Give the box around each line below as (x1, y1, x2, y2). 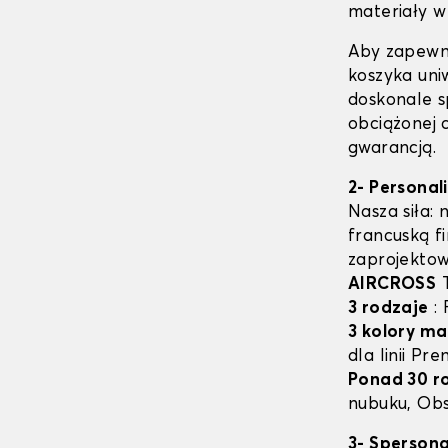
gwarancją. (348, 140, 437, 158)
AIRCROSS (348, 276, 437, 294)
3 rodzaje (348, 300, 429, 318)
